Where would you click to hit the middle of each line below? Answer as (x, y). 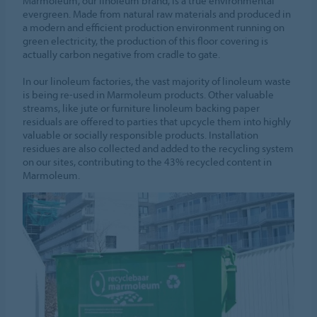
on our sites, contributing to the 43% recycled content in (148, 162)
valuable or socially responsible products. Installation (141, 135)
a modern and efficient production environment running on (154, 28)
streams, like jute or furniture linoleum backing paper (142, 108)
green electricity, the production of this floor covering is (146, 41)
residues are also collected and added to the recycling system (158, 149)
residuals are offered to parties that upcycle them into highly (157, 122)
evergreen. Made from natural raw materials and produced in (157, 14)
